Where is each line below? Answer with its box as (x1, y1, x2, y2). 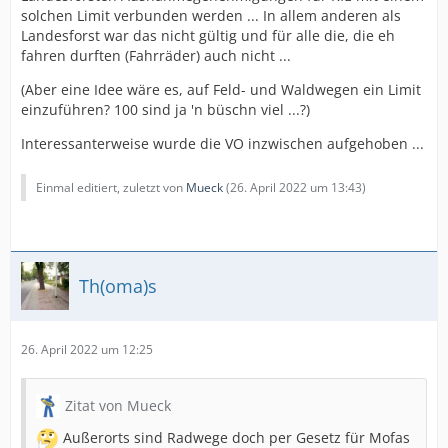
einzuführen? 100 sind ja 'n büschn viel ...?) (21, 100, 310, 119)
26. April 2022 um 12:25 (21, 341, 153, 358)
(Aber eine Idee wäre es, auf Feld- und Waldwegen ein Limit (21, 80, 421, 99)
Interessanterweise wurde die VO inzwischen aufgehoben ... (21, 134, 424, 153)
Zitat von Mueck (65, 396, 171, 415)
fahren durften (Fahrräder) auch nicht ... (21, 46, 291, 65)
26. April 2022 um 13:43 (230, 179, 362, 196)
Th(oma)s (79, 273, 157, 298)
